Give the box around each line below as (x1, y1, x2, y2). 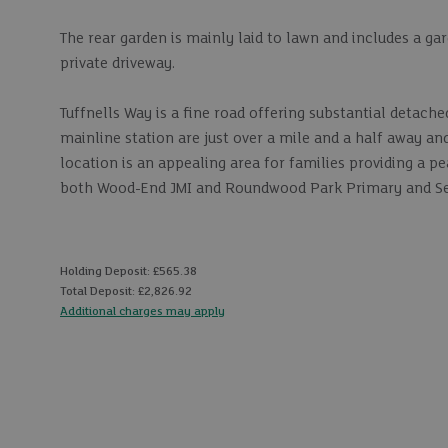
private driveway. (60, 55, 175, 72)
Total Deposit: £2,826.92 (60, 284, 192, 298)
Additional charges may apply (60, 304, 225, 318)
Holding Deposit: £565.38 (60, 264, 197, 278)
